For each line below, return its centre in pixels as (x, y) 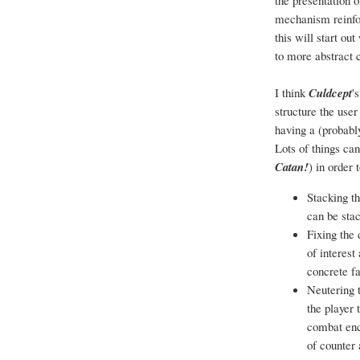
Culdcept (330, 93)
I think (292, 93)
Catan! (292, 167)
